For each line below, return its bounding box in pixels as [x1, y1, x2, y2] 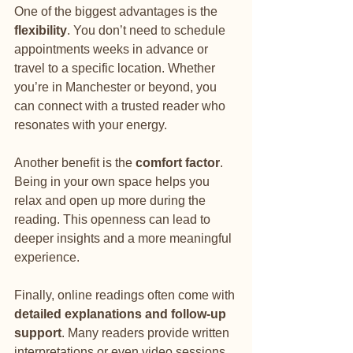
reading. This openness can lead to [14, 213, 214, 226]
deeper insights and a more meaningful [14, 232, 235, 245]
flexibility [14, 24, 67, 37]
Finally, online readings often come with [14, 288, 238, 302]
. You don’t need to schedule [67, 24, 229, 37]
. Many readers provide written [61, 326, 232, 340]
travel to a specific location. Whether [14, 61, 218, 75]
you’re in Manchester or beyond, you [14, 80, 220, 94]
